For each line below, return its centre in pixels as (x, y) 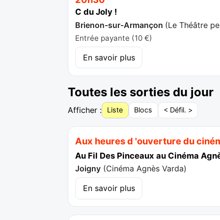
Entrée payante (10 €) (114, 38)
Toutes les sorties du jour (141, 92)
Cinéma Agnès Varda (145, 168)
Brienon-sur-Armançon (120, 25)
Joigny (88, 168)
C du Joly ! (96, 12)
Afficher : (85, 110)
